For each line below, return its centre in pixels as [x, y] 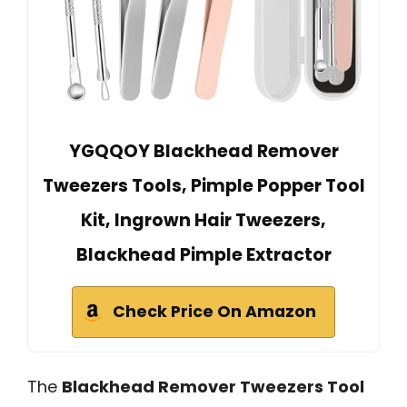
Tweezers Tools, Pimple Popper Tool [203, 185]
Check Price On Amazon [214, 311]
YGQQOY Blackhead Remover [203, 151]
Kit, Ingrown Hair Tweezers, [203, 220]
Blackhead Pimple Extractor [203, 254]
